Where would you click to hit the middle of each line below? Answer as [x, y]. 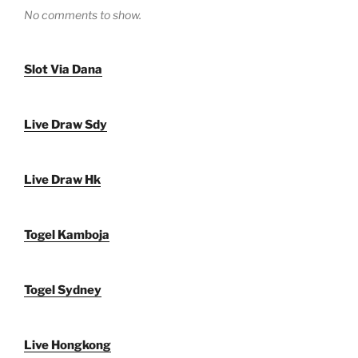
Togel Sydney [63, 290]
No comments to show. [83, 14]
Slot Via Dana [63, 69]
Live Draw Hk [62, 179]
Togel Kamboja [67, 235]
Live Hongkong [68, 345]
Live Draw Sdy [66, 124]
